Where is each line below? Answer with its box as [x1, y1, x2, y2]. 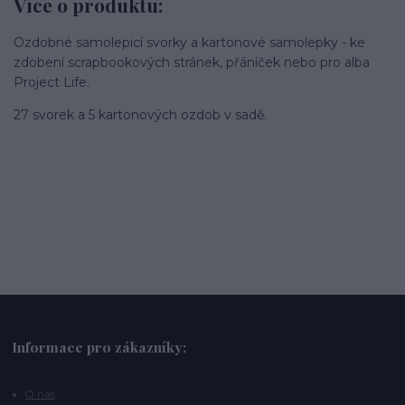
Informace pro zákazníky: [12, 337, 187, 357]
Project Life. [14, 73, 89, 90]
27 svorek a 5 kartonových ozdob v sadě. [14, 106, 267, 123]
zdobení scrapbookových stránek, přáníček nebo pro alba [14, 53, 370, 71]
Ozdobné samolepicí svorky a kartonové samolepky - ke [14, 33, 365, 51]
